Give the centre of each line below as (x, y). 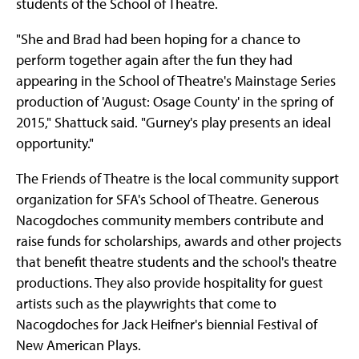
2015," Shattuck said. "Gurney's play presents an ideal (173, 123)
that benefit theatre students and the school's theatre (176, 262)
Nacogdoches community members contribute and (170, 220)
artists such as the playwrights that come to (146, 304)
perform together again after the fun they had (154, 60)
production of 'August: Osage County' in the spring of (175, 102)
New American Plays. (79, 345)
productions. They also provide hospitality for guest (169, 283)
